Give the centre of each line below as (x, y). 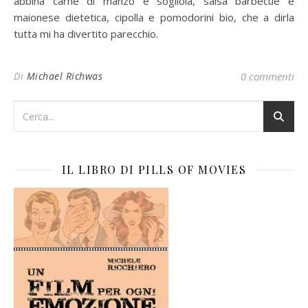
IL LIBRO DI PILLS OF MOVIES (154, 170)
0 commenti (267, 77)
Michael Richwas (64, 76)
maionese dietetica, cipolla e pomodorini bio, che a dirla (154, 18)
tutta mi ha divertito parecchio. (86, 34)
